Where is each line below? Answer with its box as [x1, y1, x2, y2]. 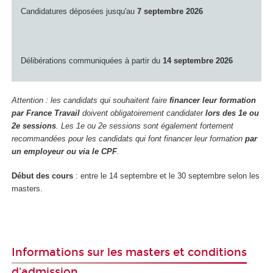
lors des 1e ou [205, 108, 259, 118]
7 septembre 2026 [137, 6, 203, 16]
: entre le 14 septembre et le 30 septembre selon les [73, 171, 260, 181]
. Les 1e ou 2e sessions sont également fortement [56, 121, 233, 130]
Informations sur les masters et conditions [12, 246, 247, 260]
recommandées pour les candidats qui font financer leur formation [12, 133, 245, 143]
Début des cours [12, 171, 73, 181]
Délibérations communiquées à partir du [21, 55, 163, 65]
